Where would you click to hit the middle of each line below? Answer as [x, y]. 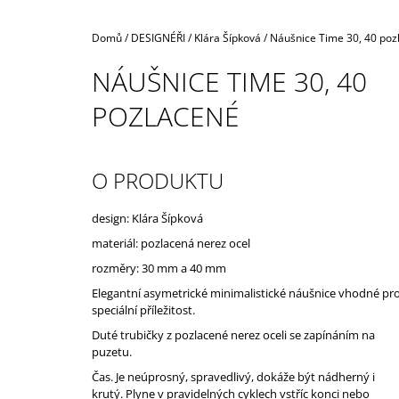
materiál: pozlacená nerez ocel [171, 243]
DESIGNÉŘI [158, 37]
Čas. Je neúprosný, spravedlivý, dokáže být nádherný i [233, 376]
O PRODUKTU [158, 180]
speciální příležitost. [143, 309]
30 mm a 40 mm [184, 268]
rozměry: [117, 268]
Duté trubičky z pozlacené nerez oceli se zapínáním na [233, 334]
